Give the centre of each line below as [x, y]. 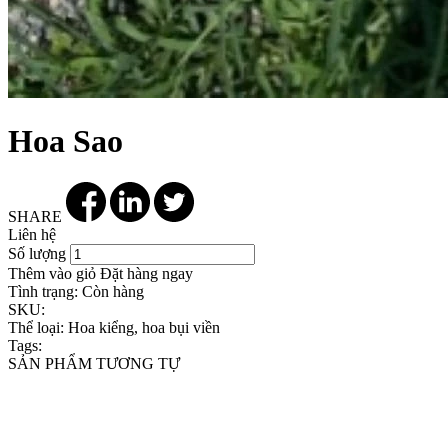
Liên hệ [32, 234]
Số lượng [37, 253]
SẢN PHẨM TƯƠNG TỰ [94, 363]
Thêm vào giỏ [52, 273]
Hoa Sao [65, 141]
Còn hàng [111, 291]
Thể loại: [36, 327]
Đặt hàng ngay [146, 273]
